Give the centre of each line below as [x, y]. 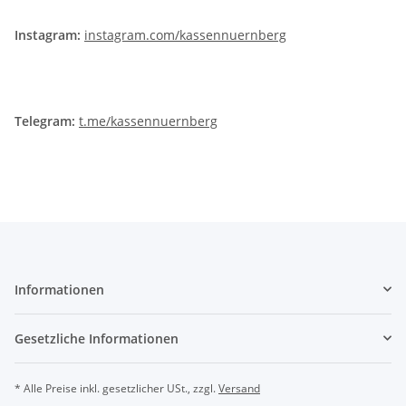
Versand [239, 388]
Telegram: [45, 121]
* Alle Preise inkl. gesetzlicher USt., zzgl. [116, 388]
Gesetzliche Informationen [97, 338]
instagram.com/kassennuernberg [185, 34]
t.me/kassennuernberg [148, 121]
